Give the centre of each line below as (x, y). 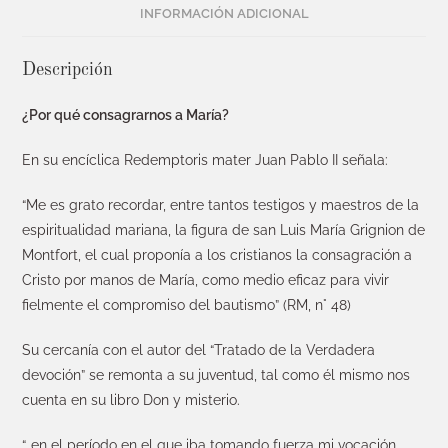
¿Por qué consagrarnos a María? (126, 114)
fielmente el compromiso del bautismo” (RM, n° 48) (187, 304)
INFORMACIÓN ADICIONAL (224, 13)
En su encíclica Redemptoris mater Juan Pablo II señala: (205, 159)
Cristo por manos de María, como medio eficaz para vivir (206, 279)
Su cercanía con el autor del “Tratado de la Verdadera (199, 349)
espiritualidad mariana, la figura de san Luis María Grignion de (224, 229)
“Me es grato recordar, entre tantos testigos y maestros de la (221, 204)
